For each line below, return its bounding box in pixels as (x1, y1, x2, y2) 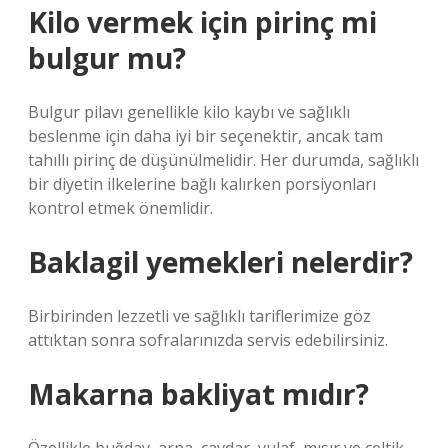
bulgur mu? (28, 39, 186, 77)
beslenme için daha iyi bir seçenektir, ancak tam (28, 125, 383, 147)
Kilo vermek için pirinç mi (28, 3, 377, 41)
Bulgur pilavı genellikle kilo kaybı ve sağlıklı (28, 101, 350, 123)
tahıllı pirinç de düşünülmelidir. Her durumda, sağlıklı (28, 149, 419, 171)
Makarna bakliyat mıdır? (28, 375, 369, 413)
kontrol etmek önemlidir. (28, 197, 213, 219)
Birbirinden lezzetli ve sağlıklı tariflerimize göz (28, 305, 371, 327)
